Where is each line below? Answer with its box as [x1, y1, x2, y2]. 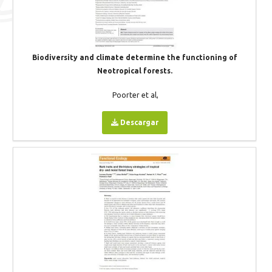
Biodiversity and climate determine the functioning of [32, 53, 237, 61]
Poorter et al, [112, 91, 158, 99]
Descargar [118, 118, 158, 126]
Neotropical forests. [97, 67, 172, 75]
